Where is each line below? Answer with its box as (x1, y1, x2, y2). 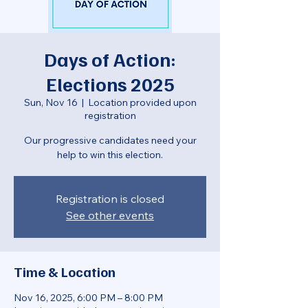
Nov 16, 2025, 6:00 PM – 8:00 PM (14, 291, 163, 304)
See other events (66, 208, 154, 222)
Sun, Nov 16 (23, 96, 78, 109)
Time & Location (14, 263, 115, 280)
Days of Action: (44, 47, 176, 71)
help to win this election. (57, 148, 163, 161)
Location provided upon (87, 96, 197, 109)
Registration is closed (56, 192, 164, 206)
